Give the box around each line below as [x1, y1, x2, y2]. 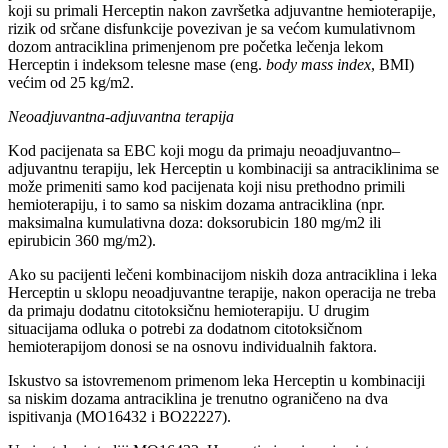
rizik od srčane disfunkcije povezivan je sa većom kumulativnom [8, 19, 415, 37]
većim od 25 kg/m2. [8, 73, 134, 91]
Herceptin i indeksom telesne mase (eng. [8, 55, 266, 73]
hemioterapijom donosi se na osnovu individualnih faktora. [8, 337, 377, 355]
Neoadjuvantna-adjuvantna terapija [8, 107, 234, 125]
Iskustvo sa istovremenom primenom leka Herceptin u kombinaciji [8, 371, 425, 389]
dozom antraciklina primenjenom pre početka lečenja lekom [8, 37, 383, 55]
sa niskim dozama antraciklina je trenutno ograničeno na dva [8, 389, 388, 407]
